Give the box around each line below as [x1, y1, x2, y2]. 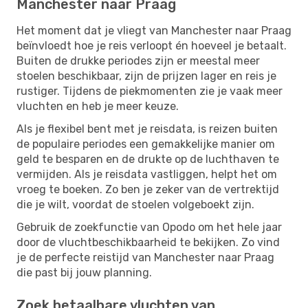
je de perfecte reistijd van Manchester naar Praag [16, 250, 274, 264]
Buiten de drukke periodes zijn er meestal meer [16, 54, 260, 67]
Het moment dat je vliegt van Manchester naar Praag [16, 23, 291, 37]
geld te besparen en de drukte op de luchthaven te [16, 152, 279, 166]
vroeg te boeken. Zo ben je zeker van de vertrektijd [16, 182, 279, 196]
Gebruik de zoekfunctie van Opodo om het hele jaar [16, 220, 282, 234]
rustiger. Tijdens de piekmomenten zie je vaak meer [16, 84, 283, 98]
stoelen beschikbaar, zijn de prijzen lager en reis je [16, 69, 276, 82]
